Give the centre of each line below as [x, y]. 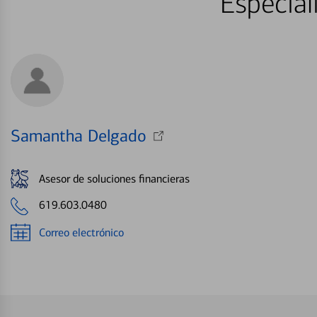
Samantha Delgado [79, 136]
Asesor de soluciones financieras [114, 178]
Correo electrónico [81, 232]
